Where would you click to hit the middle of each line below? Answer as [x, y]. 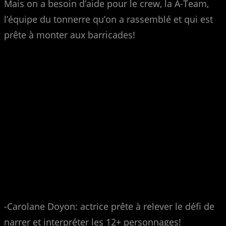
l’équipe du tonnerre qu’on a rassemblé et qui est [108, 19]
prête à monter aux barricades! [70, 35]
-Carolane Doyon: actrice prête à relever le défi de [109, 206]
